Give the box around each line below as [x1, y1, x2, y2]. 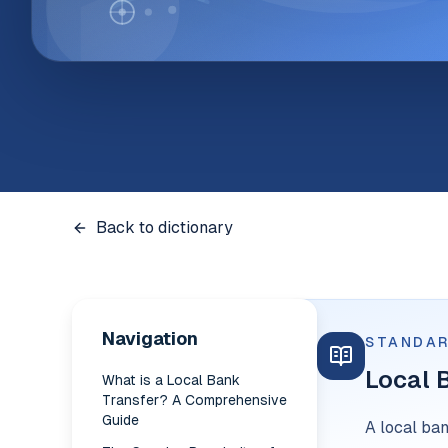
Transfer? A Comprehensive [102, 392, 287, 408]
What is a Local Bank [102, 372, 240, 388]
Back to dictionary [96, 218, 233, 237]
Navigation [102, 328, 198, 349]
